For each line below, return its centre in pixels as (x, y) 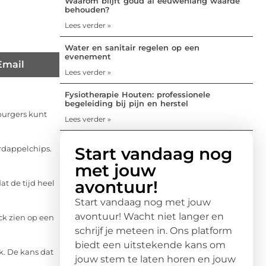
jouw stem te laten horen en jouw (155, 259)
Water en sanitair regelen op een (132, 47)
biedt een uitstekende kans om (150, 245)
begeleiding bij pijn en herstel (126, 103)
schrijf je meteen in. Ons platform (153, 230)
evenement (88, 56)
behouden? (87, 9)
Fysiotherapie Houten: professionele (137, 94)
